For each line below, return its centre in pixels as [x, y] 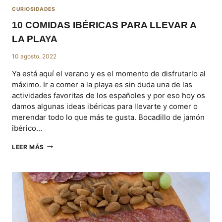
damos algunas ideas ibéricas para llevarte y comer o [105, 106]
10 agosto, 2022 [34, 56]
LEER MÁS [28, 147]
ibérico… [27, 128]
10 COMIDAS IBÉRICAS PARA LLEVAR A [104, 25]
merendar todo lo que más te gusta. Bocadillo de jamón [108, 117]
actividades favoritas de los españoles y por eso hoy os [109, 95]
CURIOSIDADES [34, 9]
